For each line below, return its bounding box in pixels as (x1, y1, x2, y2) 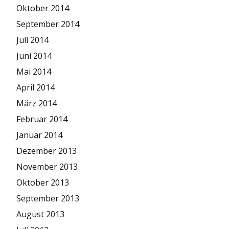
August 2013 (16, 208, 64, 220)
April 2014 (16, 81, 55, 93)
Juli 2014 (16, 34, 49, 45)
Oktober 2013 (16, 176, 69, 188)
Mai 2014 (16, 65, 51, 77)
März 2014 (16, 97, 57, 109)
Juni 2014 (16, 50, 52, 61)
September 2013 (16, 192, 79, 204)
